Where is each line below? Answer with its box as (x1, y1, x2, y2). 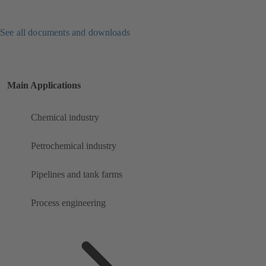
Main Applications (7, 80, 81, 91)
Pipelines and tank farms (31, 169, 122, 180)
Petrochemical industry (31, 141, 116, 151)
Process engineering (31, 198, 106, 208)
